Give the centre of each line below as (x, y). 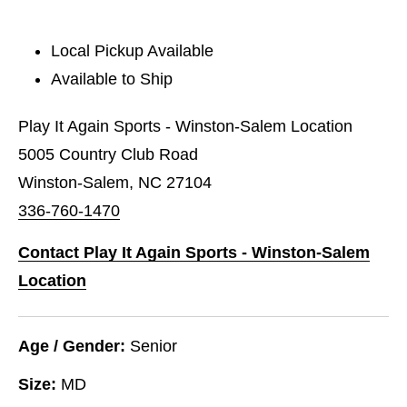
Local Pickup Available (133, 50)
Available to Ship (112, 79)
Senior (154, 346)
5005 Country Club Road (108, 154)
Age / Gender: (72, 346)
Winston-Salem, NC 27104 (115, 182)
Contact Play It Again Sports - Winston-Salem (194, 252)
